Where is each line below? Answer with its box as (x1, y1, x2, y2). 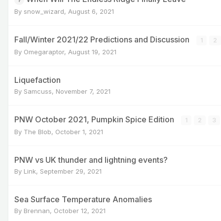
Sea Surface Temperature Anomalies (14, 194, 152, 204)
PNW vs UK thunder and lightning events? (14, 154, 168, 165)
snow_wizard (24, 7, 64, 15)
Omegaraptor (24, 47, 64, 56)
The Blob (24, 127, 51, 136)
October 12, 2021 (54, 206, 106, 215)
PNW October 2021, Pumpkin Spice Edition (14, 114, 176, 124)
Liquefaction (14, 74, 61, 85)
